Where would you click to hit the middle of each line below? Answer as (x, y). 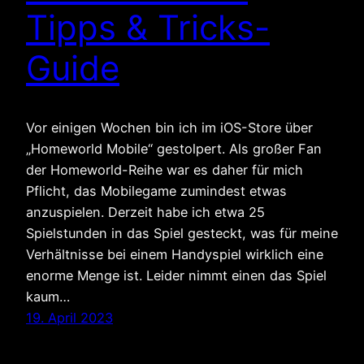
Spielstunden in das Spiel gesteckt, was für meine (182, 233)
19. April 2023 (69, 317)
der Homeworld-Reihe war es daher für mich (165, 169)
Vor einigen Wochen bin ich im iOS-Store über (169, 127)
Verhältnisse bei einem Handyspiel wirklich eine (175, 254)
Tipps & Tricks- (148, 27)
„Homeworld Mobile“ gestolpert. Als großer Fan (174, 148)
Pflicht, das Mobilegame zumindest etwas (156, 191)
